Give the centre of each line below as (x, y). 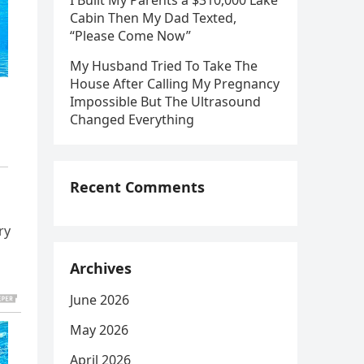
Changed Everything (132, 119)
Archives (101, 268)
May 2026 (99, 330)
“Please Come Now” (130, 36)
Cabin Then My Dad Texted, (153, 18)
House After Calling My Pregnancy (175, 84)
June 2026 (100, 300)
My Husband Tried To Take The (164, 66)
